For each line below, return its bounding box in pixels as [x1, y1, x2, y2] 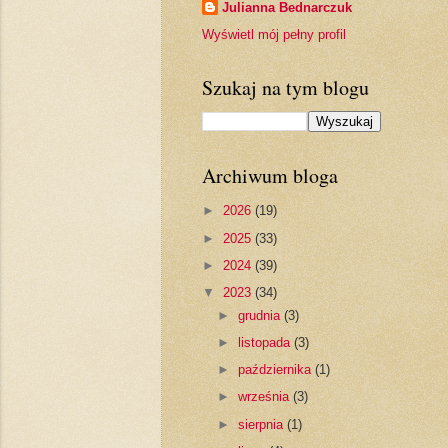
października [237, 362, 315, 378]
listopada [237, 334, 294, 350]
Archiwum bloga [201, 161, 338, 189]
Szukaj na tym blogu [201, 73, 369, 101]
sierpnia [237, 416, 287, 432]
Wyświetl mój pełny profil [201, 26, 346, 42]
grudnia [237, 307, 284, 323]
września [237, 389, 293, 405]
